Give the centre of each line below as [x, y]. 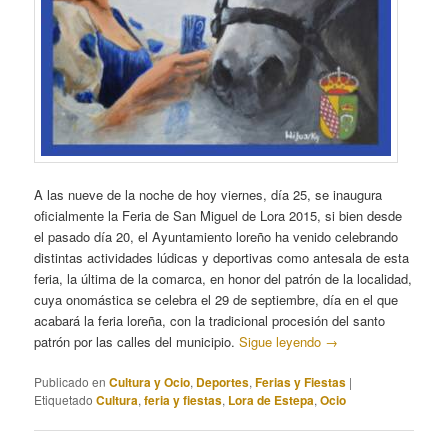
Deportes [223, 382]
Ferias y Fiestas [301, 382]
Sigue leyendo [282, 342]
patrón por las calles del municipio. [137, 342]
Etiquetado [64, 400]
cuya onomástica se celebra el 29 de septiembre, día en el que [216, 300]
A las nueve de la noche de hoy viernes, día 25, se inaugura [208, 195]
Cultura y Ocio [150, 382]
